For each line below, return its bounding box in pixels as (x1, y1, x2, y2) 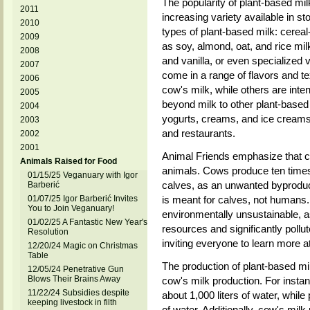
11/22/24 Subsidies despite (27, 288, 129, 298)
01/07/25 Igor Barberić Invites (27, 194, 138, 203)
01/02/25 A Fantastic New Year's (27, 217, 147, 227)
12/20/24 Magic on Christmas (27, 241, 138, 250)
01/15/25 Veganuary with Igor (27, 170, 138, 180)
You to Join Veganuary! (27, 203, 114, 213)
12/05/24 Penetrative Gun (27, 264, 124, 274)
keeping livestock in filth (27, 298, 117, 307)
